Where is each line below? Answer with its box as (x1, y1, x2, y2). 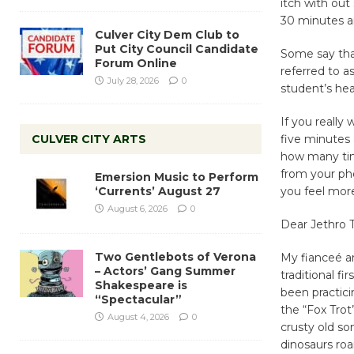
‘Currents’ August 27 (95, 183, 220, 198)
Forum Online (95, 55, 177, 70)
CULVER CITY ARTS (32, 131, 146, 146)
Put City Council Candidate (95, 41, 258, 56)
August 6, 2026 (107, 202, 168, 214)
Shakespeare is (95, 277, 187, 292)
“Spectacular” (95, 292, 182, 307)
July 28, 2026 (107, 74, 159, 86)
